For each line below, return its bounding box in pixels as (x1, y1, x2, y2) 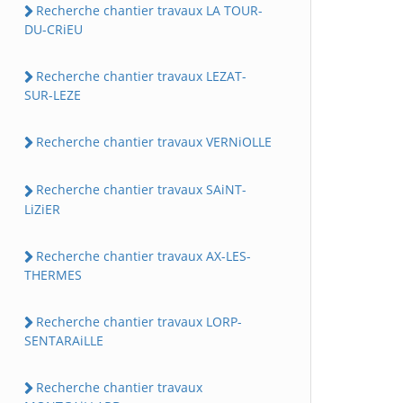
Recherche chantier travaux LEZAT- (36, 67, 246, 85)
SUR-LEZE (24, 86, 81, 104)
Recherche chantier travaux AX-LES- (36, 246, 251, 264)
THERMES (24, 265, 82, 283)
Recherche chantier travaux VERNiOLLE (36, 133, 272, 151)
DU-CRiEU (24, 20, 83, 38)
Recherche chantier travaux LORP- (36, 312, 242, 330)
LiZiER (24, 200, 60, 218)
